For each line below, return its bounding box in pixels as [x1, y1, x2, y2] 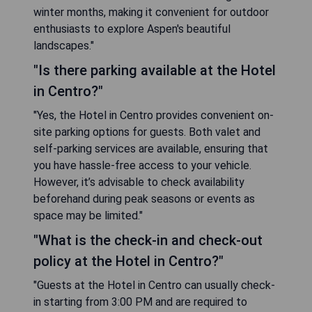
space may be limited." [33, 209, 143, 223]
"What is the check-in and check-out [33, 232, 263, 249]
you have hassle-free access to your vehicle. [33, 159, 251, 173]
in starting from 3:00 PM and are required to [33, 295, 247, 309]
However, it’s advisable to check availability [33, 175, 244, 189]
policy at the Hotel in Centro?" [33, 253, 224, 270]
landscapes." [33, 39, 94, 53]
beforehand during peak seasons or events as [33, 192, 255, 206]
